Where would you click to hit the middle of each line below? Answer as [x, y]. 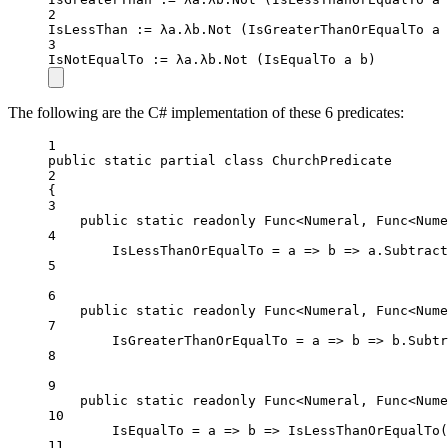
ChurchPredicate [332, 161]
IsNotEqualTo [100, 60]
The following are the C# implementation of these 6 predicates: [206, 113]
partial [188, 161]
